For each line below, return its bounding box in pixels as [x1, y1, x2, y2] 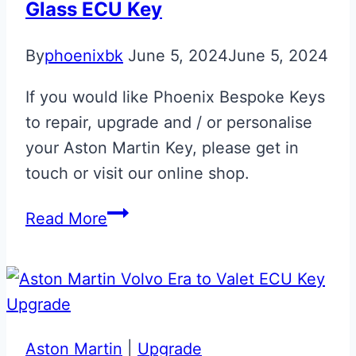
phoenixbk [44, 45, 123, 65]
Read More [25, 208, 107, 228]
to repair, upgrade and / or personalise [25, 112, 312, 132]
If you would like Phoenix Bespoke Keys [25, 87, 325, 106]
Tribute [106, 331, 160, 350]
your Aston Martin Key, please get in [25, 137, 299, 157]
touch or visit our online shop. [25, 163, 250, 183]
